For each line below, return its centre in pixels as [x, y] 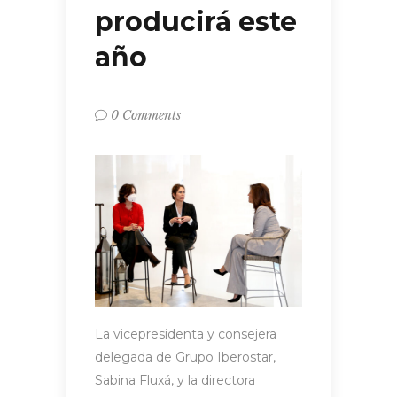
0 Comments [146, 116]
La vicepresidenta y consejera [186, 334]
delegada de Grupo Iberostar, [185, 357]
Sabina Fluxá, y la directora [175, 380]
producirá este [196, 21]
